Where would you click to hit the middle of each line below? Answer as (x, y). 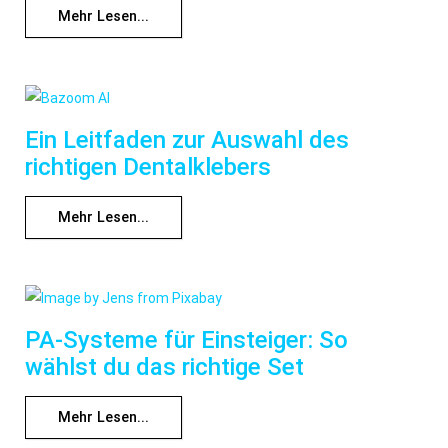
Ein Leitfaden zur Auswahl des (187, 139)
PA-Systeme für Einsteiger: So (186, 339)
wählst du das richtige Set (164, 366)
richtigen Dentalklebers (148, 166)
